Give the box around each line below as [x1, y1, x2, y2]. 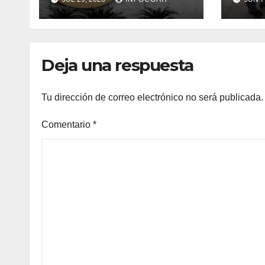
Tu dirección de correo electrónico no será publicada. [41, 92, 263, 103]
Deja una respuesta [41, 54, 193, 75]
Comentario [41, 119, 93, 130]
